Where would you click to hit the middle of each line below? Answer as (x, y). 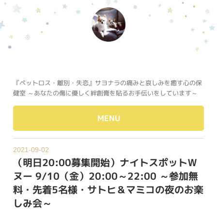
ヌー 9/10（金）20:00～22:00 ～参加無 (105, 176)
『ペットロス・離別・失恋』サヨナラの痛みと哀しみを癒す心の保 (107, 83)
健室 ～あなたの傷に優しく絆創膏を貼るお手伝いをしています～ (105, 93)
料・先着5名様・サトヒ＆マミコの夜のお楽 (108, 190)
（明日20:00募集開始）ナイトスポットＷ (105, 163)
